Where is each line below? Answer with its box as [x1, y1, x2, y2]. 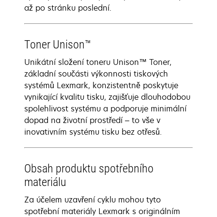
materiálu [24, 175, 66, 189]
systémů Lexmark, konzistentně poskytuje [24, 80, 178, 91]
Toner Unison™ [24, 38, 91, 51]
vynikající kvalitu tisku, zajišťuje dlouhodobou [24, 92, 190, 102]
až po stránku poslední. [24, 2, 111, 13]
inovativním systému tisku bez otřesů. [24, 126, 162, 137]
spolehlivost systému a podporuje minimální [24, 103, 186, 114]
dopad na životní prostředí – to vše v [24, 115, 160, 125]
